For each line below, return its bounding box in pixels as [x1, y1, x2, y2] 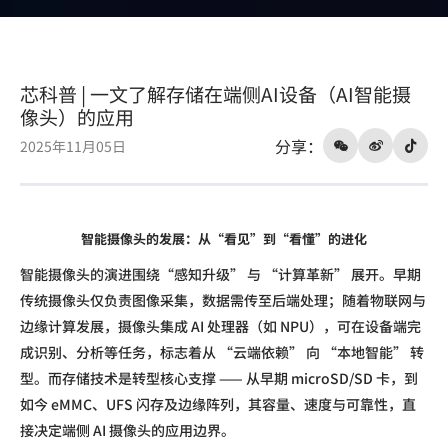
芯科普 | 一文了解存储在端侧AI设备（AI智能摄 [20, 80, 411, 108]
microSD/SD [291, 368, 376, 389]
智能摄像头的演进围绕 [20, 264, 160, 285]
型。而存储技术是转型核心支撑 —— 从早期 [20, 368, 291, 389]
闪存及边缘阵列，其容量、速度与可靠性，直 [136, 394, 416, 415]
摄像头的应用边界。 [109, 420, 235, 441]
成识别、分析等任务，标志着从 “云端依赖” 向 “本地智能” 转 [20, 342, 424, 363]
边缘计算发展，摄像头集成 [20, 316, 191, 337]
